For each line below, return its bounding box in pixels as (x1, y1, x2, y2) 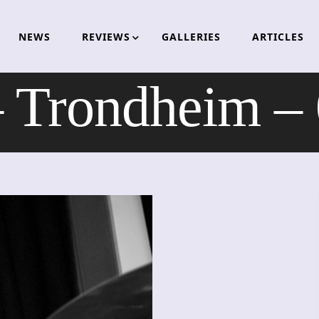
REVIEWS (81, 29, 130, 43)
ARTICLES (251, 29, 304, 43)
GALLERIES (161, 29, 221, 43)
